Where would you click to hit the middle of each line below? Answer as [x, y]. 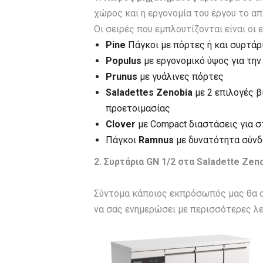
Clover [122, 124]
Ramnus [156, 140]
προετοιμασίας [138, 108]
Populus [123, 61]
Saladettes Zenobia [149, 92]
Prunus [121, 77]
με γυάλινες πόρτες [180, 77]
